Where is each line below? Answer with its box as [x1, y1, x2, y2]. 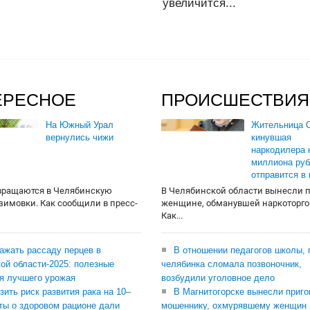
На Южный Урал [46, 120, 113, 130]
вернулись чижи [46, 132, 113, 143]
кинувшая [251, 132, 291, 143]
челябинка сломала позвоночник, [161, 259, 302, 269]
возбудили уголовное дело [161, 273, 275, 283]
